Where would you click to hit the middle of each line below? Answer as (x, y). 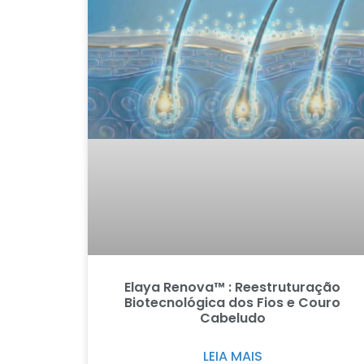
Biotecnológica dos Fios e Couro (232, 302)
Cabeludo (232, 318)
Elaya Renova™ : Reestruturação (232, 287)
